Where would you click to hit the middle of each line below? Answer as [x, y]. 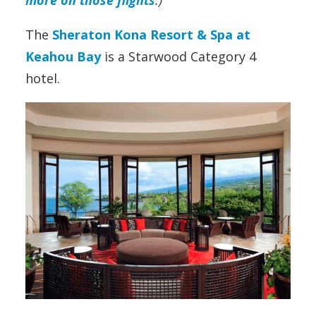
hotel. [43, 78]
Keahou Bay [63, 56]
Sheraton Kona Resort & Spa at [151, 34]
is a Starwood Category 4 [178, 56]
